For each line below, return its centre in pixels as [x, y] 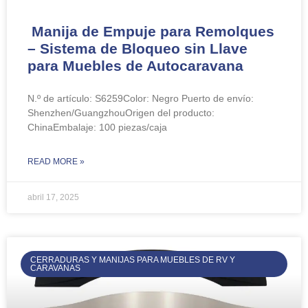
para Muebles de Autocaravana [135, 66]
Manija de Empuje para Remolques [151, 31]
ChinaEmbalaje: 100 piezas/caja [97, 127]
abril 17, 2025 [53, 197]
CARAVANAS [56, 268]
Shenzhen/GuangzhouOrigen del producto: [121, 113]
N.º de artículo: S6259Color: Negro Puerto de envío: [141, 98]
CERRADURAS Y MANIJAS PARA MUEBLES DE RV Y [133, 260]
